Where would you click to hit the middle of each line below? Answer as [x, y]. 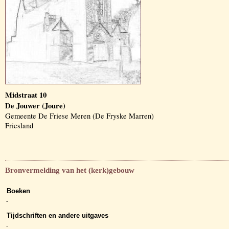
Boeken [18, 191]
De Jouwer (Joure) [35, 106]
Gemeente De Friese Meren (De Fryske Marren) [79, 116]
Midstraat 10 [26, 95]
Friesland [19, 125]
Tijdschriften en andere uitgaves [58, 216]
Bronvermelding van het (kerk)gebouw [70, 170]
